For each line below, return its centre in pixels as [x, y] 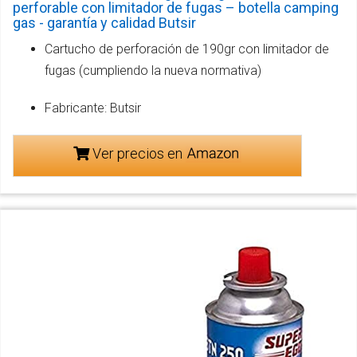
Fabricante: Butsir [93, 108]
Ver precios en [137, 153]
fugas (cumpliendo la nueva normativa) [153, 70]
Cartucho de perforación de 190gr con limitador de [187, 49]
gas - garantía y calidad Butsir [104, 22]
